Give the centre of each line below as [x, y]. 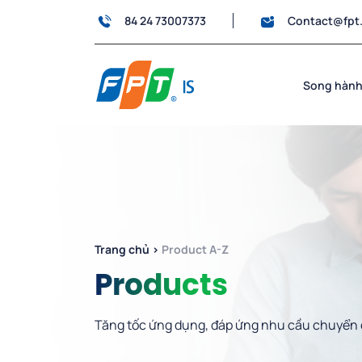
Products [161, 287]
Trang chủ [122, 250]
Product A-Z [195, 250]
